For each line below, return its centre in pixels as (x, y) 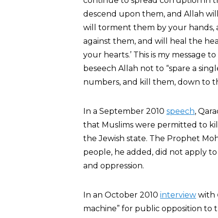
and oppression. (114, 166)
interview (178, 195)
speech (181, 111)
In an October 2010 (122, 195)
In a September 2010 (125, 111)
